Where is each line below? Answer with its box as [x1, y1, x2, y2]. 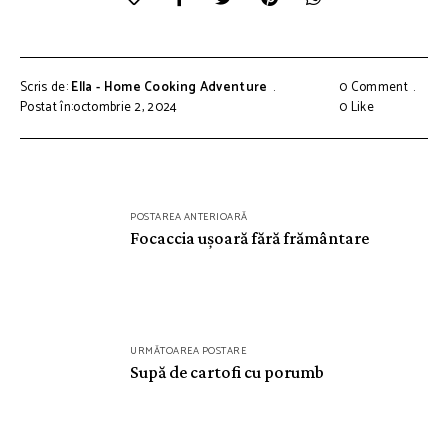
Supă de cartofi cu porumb [130, 361, 324, 382]
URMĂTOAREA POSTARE [130, 342, 246, 359]
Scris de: [20, 76, 72, 98]
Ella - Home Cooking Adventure [71, 76, 268, 98]
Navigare [19, 179, 113, 207]
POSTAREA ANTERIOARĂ [130, 208, 248, 225]
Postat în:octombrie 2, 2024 [20, 96, 178, 118]
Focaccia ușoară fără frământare [130, 227, 369, 248]
